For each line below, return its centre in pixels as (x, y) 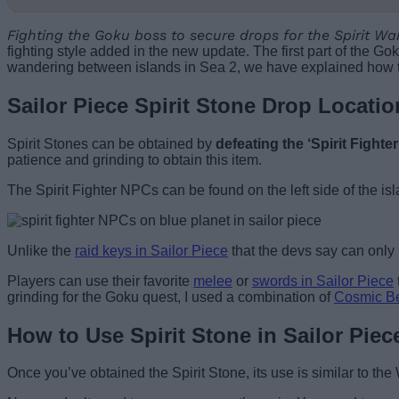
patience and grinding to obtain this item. (134, 159)
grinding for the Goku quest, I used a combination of (171, 297)
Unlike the (41, 250)
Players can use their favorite (100, 281)
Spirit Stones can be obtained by (111, 143)
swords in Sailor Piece (323, 281)
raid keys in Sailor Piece (151, 250)
